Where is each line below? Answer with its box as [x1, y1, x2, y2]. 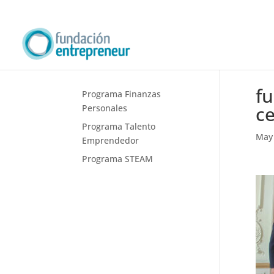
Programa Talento [82, 120, 156, 132]
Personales [82, 102, 128, 114]
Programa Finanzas [82, 88, 161, 100]
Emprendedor [82, 135, 139, 146]
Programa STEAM [82, 153, 154, 165]
